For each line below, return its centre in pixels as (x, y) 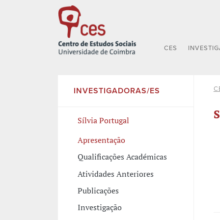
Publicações (98, 191)
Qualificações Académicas (122, 157)
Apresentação (101, 140)
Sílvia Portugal (103, 121)
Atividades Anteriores (115, 174)
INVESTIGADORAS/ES (117, 91)
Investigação (99, 207)
